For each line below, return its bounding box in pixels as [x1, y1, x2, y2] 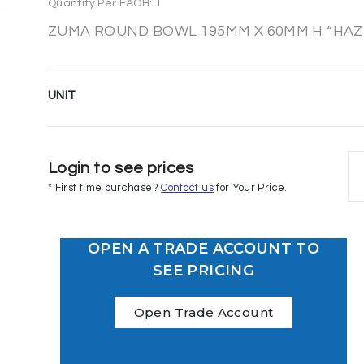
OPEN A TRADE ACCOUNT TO [87, 240, 320, 258]
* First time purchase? [48, 183, 162, 194]
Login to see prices [48, 160, 194, 177]
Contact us [161, 183, 214, 194]
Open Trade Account [133, 305, 274, 321]
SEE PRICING [153, 262, 254, 280]
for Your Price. [213, 183, 288, 194]
